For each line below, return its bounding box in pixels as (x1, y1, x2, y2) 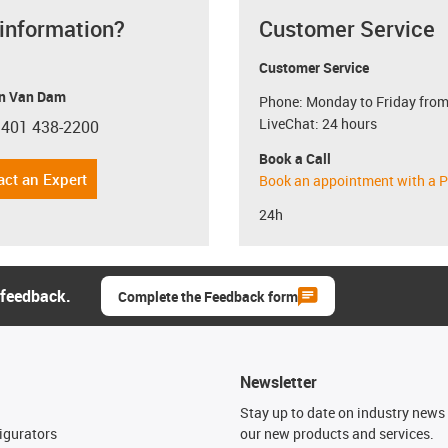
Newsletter (240, 371, 317, 393)
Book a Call (259, 148, 331, 168)
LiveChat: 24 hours (259, 114, 377, 133)
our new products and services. (240, 424, 434, 443)
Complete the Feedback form (118, 287, 298, 306)
